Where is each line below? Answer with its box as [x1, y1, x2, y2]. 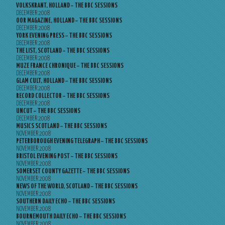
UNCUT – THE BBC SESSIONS [16, 108, 80, 115]
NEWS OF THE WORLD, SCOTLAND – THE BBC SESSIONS [16, 183, 138, 190]
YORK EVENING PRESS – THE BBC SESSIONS [16, 33, 112, 39]
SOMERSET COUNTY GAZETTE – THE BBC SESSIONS [16, 168, 130, 175]
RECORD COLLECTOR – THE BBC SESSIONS [16, 93, 109, 99]
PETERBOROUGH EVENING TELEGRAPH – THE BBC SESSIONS [16, 138, 148, 145]
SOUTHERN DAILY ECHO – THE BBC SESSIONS [16, 198, 115, 205]
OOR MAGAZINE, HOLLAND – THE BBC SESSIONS [16, 18, 122, 24]
